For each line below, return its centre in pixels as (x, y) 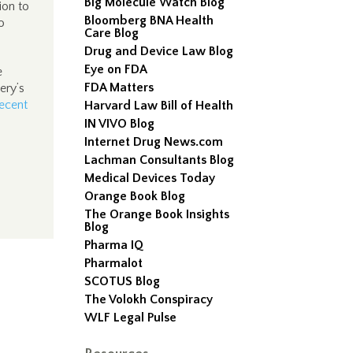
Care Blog (112, 33)
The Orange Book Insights (157, 214)
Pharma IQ (114, 245)
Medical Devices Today (150, 178)
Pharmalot (114, 263)
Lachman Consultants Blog (160, 160)
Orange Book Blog (135, 196)
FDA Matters (119, 87)
